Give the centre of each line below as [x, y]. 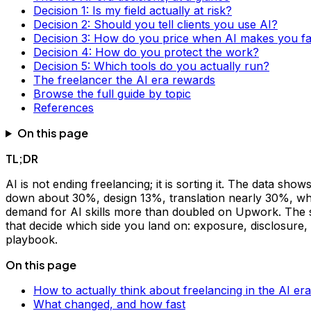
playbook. [32, 239]
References [64, 107]
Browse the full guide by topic [112, 93]
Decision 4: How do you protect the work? [146, 52]
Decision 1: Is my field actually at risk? [133, 10]
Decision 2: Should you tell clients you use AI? [155, 24]
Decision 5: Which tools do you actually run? [151, 66]
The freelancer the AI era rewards [124, 79]
